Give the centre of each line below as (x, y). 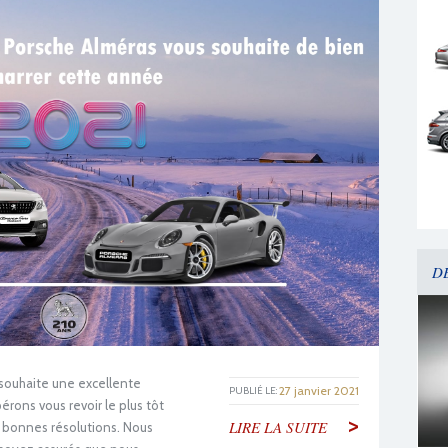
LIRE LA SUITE (278, 427)
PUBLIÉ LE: (253, 391)
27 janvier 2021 (319, 391)
